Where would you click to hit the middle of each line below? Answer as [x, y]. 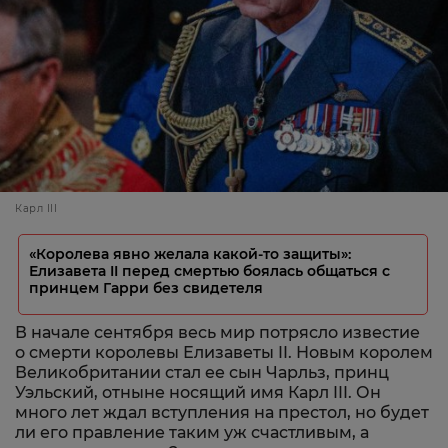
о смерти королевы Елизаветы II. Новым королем [224, 352]
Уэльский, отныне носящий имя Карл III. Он [198, 392]
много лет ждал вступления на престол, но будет [222, 412]
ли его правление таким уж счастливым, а [192, 432]
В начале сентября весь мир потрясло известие [217, 332]
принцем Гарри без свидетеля [146, 288]
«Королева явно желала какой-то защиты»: [190, 254]
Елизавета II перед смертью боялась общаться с [209, 271]
